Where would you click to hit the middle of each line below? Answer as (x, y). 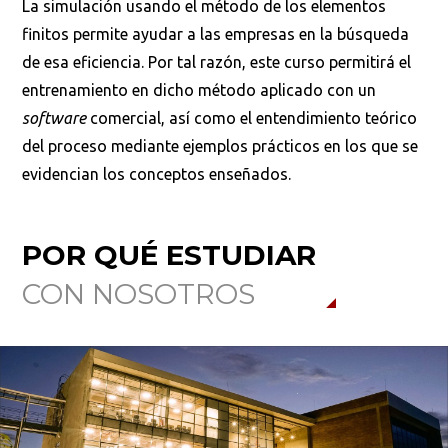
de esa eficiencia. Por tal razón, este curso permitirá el (217, 62)
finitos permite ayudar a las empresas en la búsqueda (216, 34)
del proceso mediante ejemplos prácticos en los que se (220, 146)
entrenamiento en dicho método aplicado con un (199, 90)
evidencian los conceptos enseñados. (157, 174)
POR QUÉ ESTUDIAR (169, 255)
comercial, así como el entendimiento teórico (252, 118)
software (54, 118)
